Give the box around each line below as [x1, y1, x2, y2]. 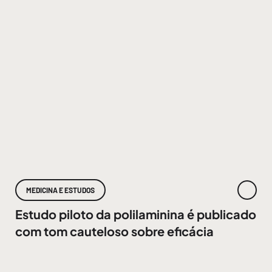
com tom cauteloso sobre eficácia [15, 223, 214, 239]
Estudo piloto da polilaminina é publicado [15, 206, 256, 222]
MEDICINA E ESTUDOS [25, 186, 95, 194]
